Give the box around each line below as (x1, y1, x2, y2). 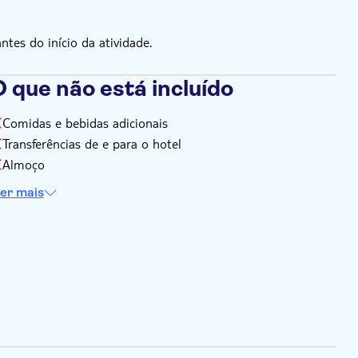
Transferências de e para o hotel (2, 135, 181, 152)
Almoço (2, 156, 45, 173)
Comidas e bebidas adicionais (2, 114, 168, 131)
